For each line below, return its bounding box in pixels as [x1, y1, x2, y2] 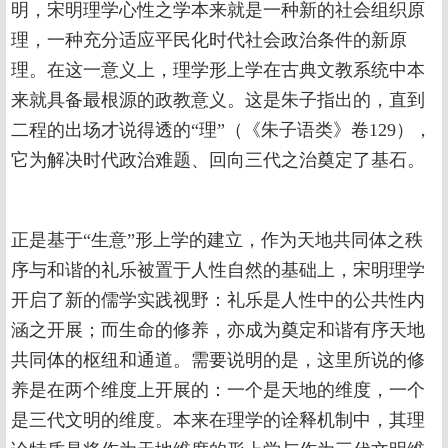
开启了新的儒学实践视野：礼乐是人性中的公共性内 [11, 290, 425, 310]
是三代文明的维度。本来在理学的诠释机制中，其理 [11, 410, 425, 430]
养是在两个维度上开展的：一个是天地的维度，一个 [11, 380, 425, 400]
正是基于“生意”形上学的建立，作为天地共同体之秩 [11, 230, 423, 250]
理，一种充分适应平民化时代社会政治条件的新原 [11, 30, 407, 50]
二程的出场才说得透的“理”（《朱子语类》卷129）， [11, 120, 432, 140]
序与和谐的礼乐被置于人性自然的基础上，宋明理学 [11, 260, 425, 280]
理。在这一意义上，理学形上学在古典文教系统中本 [11, 60, 425, 80]
